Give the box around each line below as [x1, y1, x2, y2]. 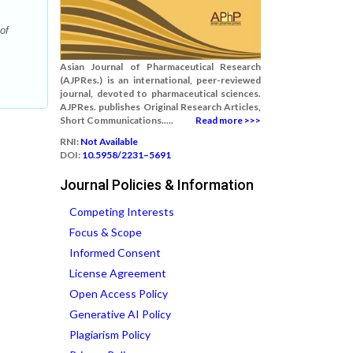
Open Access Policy [69, 287, 168, 300]
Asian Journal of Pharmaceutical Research [60, 61, 261, 72]
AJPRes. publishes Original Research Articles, [60, 101, 261, 113]
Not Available [80, 136, 138, 147]
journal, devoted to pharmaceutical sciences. [60, 87, 261, 99]
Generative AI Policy [69, 307, 171, 321]
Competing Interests [69, 205, 174, 218]
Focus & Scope [69, 225, 142, 239]
